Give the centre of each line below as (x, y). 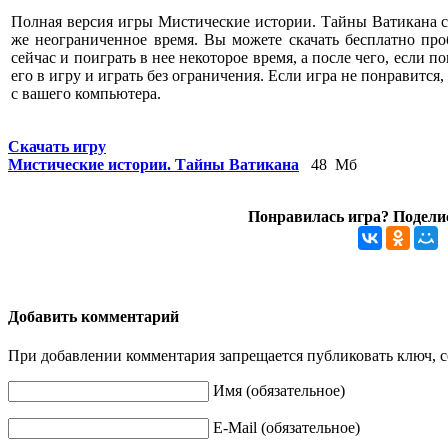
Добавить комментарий (93, 316)
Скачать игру (57, 147)
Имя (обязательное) (279, 391)
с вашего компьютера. (86, 94)
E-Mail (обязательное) (286, 428)
